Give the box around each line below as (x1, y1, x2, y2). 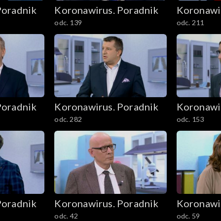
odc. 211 (176, 18, 204, 27)
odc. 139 (54, 18, 82, 27)
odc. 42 (54, 211, 78, 220)
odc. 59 (176, 211, 200, 220)
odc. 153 (176, 115, 204, 124)
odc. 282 (54, 115, 82, 124)
